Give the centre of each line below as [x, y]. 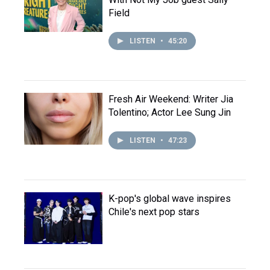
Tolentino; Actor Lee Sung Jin [170, 113]
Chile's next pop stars [154, 212]
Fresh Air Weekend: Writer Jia [171, 99]
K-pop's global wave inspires [170, 199]
